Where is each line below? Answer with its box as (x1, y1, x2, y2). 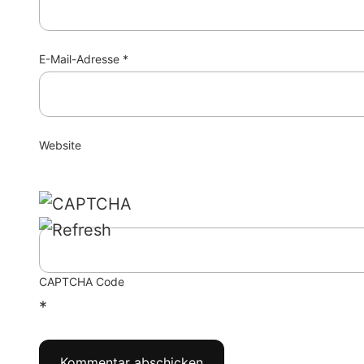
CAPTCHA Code (39, 275, 124, 289)
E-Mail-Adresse (39, 52, 123, 67)
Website (39, 137, 81, 152)
